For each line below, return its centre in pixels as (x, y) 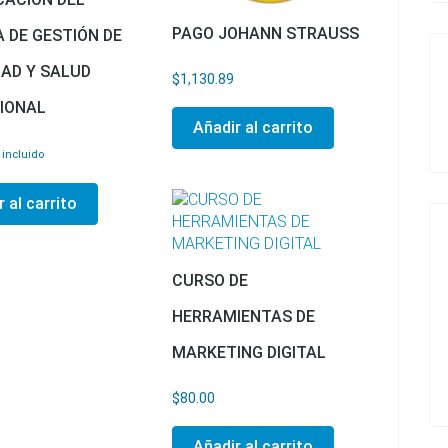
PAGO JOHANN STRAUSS (265, 34)
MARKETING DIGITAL (248, 353)
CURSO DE (209, 281)
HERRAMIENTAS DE (243, 317)
